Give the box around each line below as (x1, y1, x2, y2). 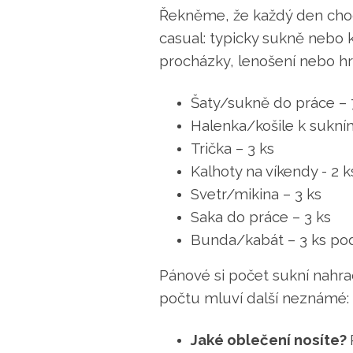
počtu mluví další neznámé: (159, 288, 349, 307)
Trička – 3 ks (191, 139, 274, 157)
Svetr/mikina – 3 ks (191, 184, 321, 203)
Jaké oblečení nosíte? (191, 330, 350, 348)
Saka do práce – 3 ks (191, 207, 331, 225)
